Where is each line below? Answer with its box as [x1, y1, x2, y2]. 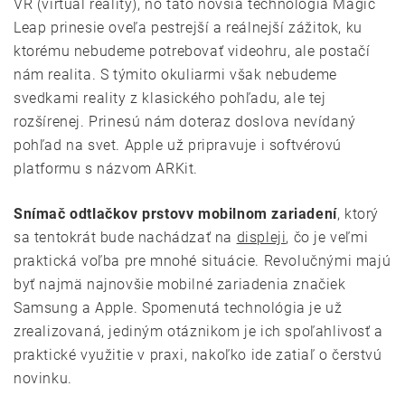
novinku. [14, 369, 72, 387]
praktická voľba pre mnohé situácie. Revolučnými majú [14, 251, 391, 269]
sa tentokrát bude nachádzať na [14, 228, 237, 246]
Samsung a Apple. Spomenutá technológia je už [14, 298, 343, 316]
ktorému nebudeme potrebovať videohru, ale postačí [14, 42, 371, 60]
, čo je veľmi [286, 228, 369, 246]
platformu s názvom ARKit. [14, 159, 199, 177]
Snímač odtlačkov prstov [14, 204, 186, 222]
